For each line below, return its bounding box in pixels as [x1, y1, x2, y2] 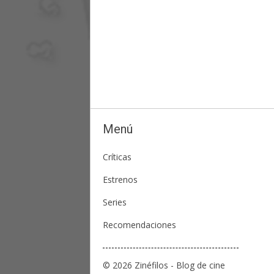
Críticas [103, 151, 131, 163]
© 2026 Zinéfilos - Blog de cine [103, 259, 225, 272]
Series [103, 196, 127, 209]
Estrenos [103, 174, 138, 186]
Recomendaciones [103, 219, 176, 231]
